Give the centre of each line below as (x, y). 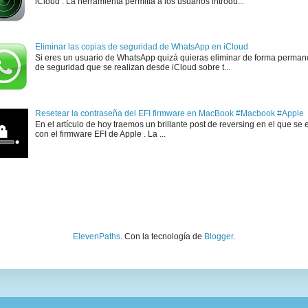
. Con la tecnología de (162, 237)
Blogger (219, 237)
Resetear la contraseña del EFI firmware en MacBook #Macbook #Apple (169, 113)
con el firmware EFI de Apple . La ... (100, 134)
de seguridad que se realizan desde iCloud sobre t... (132, 68)
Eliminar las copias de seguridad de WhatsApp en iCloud (141, 47)
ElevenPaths (97, 237)
